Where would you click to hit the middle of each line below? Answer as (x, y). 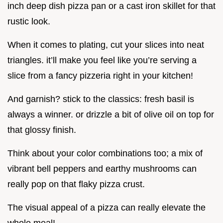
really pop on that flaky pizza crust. (76, 184)
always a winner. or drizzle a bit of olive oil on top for (111, 114)
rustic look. (29, 21)
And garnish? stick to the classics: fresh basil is (101, 99)
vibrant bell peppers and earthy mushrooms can (102, 168)
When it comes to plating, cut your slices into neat (106, 45)
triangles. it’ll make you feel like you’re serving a (102, 60)
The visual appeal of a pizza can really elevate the (107, 207)
